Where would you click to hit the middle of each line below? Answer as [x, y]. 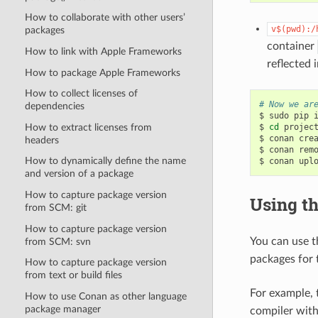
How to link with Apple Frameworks [103, 51]
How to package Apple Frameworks [102, 72]
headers [42, 140]
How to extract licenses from [88, 127]
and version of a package [79, 174]
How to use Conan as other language [105, 296]
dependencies [54, 106]
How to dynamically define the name [105, 161]
